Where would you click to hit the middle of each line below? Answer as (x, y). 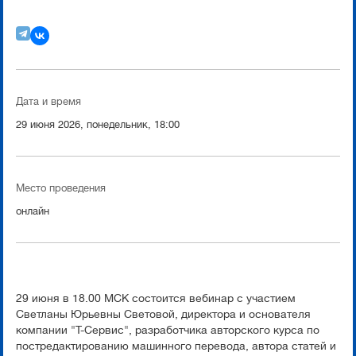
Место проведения (61, 188)
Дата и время (48, 101)
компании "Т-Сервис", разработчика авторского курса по (168, 330)
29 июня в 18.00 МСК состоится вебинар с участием (156, 298)
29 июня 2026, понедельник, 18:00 (98, 124)
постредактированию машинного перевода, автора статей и (176, 346)
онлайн (33, 211)
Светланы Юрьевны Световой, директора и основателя (163, 314)
